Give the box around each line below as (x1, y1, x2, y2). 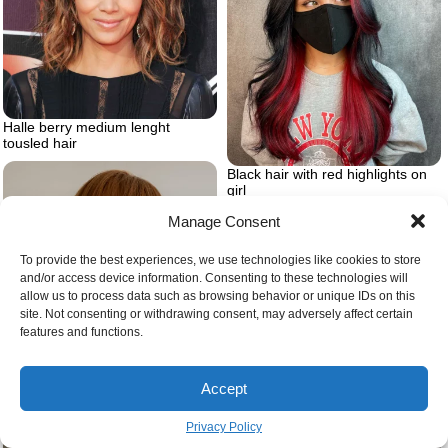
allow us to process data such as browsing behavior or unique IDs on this (20, 289, 415, 303)
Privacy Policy (186, 420, 262, 434)
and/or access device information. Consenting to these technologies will (20, 271, 408, 285)
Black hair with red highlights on (227, 166, 427, 183)
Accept (201, 379, 247, 397)
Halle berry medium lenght (3, 118, 170, 135)
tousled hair (3, 134, 77, 151)
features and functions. (20, 325, 143, 339)
